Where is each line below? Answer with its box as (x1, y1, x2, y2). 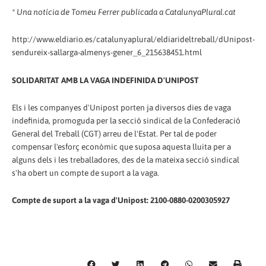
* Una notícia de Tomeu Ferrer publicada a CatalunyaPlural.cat (12, 7, 236, 17)
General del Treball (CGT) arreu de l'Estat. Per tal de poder (12, 129, 217, 139)
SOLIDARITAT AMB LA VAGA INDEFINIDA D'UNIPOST (12, 75, 199, 85)
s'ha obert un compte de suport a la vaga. (12, 168, 159, 178)
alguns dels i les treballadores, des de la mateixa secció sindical (12, 155, 239, 165)
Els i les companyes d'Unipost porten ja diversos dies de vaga (12, 103, 231, 113)
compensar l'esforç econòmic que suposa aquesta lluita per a (12, 142, 231, 152)
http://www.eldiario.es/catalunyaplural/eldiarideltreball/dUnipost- (12, 34, 255, 45)
